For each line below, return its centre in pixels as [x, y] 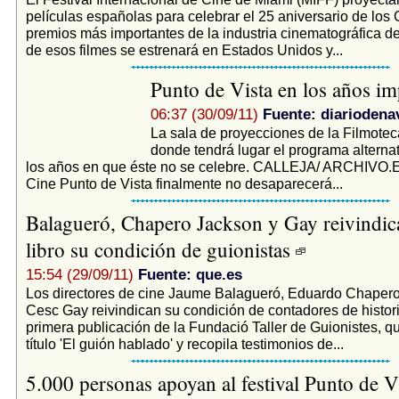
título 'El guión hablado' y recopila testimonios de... [184, 343]
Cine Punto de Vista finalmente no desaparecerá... [184, 183]
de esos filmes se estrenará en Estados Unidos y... [184, 49]
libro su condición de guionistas [160, 249]
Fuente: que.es [190, 274]
